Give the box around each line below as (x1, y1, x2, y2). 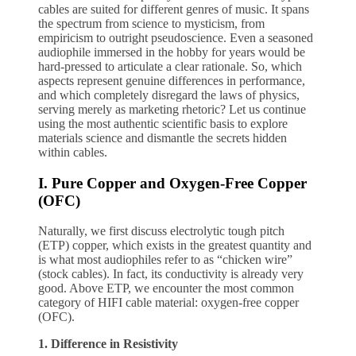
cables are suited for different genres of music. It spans (38, 2, 309, 16)
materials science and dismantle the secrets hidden (38, 130, 287, 145)
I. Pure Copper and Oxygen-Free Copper (38, 174, 307, 192)
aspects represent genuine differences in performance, (38, 73, 305, 87)
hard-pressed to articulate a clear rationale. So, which (38, 59, 302, 73)
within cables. (38, 145, 107, 159)
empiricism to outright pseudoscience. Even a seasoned (38, 30, 313, 44)
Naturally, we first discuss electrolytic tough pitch (38, 224, 284, 238)
